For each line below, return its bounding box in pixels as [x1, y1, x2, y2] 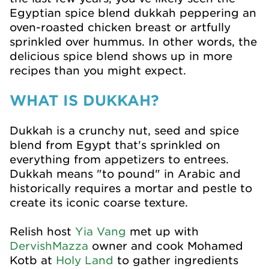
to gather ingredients [113, 253, 238, 267]
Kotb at [10, 253, 56, 267]
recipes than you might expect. [10, 64, 186, 77]
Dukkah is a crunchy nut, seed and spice [10, 124, 239, 137]
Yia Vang [75, 225, 126, 238]
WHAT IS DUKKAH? [10, 91, 159, 109]
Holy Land [56, 253, 113, 267]
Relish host [10, 225, 75, 238]
